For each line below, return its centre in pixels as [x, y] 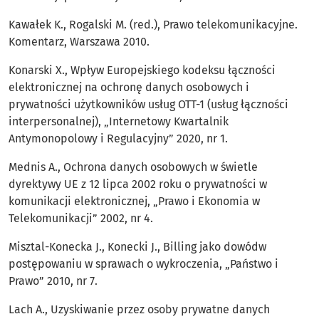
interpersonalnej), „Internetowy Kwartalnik [119, 122]
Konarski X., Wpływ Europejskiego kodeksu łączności [142, 70]
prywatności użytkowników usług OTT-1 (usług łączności [148, 105]
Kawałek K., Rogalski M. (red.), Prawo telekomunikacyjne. [153, 25]
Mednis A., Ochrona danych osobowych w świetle [133, 167]
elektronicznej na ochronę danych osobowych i [129, 88]
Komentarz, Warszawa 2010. [79, 42]
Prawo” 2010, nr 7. [53, 281]
